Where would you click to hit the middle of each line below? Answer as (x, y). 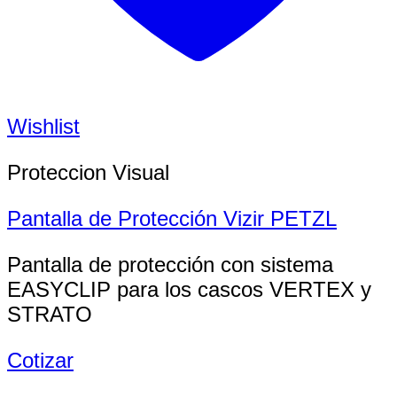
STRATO (50, 315)
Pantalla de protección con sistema (170, 265)
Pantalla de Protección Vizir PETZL (172, 219)
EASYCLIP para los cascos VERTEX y (189, 290)
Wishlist (43, 127)
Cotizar (40, 361)
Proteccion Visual (88, 173)
